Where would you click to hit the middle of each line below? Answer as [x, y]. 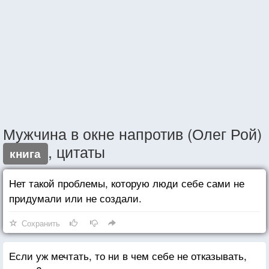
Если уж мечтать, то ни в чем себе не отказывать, [128, 255]
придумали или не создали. [75, 198]
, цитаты [76, 151]
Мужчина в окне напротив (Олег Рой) [132, 133]
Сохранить [41, 223]
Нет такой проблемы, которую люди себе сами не [127, 183]
